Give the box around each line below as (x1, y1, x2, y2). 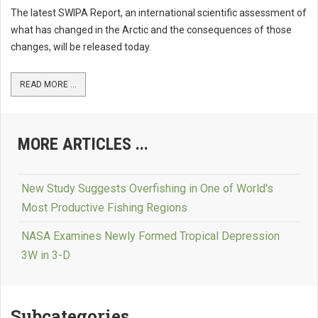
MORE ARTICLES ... (18, 133, 148, 154)
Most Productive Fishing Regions (21, 200, 187, 214)
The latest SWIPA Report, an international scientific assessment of (11, 6, 307, 18)
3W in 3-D (21, 248, 70, 262)
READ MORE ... (20, 79, 77, 89)
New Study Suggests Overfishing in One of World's (21, 181, 273, 195)
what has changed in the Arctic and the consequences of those (11, 23, 292, 35)
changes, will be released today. (11, 40, 151, 53)
